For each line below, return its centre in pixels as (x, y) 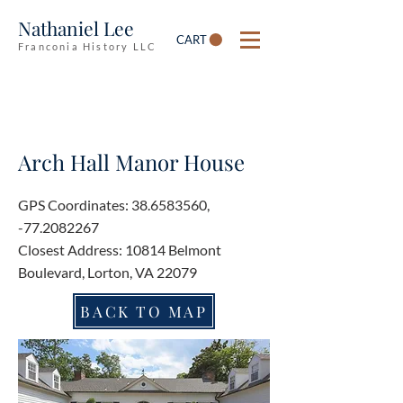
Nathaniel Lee (76, 28)
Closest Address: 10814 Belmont (120, 250)
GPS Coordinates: (75, 205)
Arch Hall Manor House (131, 162)
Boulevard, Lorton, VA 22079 (107, 272)
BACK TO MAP (144, 311)
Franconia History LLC (88, 46)
